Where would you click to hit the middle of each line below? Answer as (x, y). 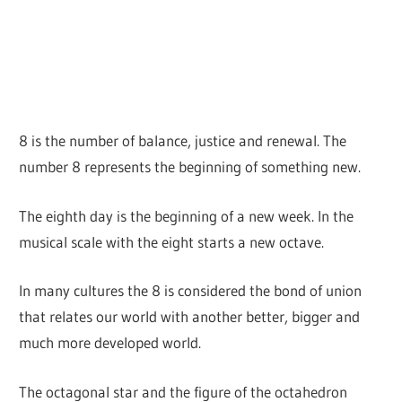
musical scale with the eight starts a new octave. (172, 241)
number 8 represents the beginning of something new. (190, 167)
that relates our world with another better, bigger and (190, 317)
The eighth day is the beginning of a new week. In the (187, 215)
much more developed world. (110, 343)
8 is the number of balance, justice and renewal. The (183, 141)
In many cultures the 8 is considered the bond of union (191, 291)
